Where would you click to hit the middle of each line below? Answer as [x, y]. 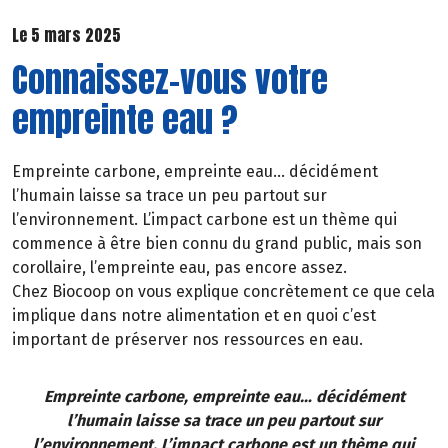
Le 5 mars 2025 [66, 35]
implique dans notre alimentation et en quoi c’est [194, 315]
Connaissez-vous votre [170, 79]
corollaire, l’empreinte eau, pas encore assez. [179, 267]
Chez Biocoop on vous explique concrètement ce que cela [223, 291]
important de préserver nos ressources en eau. [187, 339]
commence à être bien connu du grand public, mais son [217, 243]
